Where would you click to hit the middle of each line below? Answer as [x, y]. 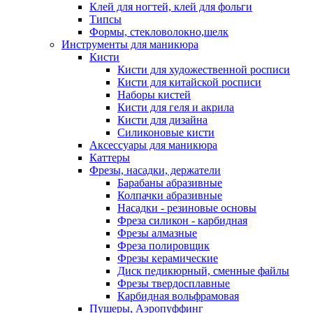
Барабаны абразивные [170, 183]
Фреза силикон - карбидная [182, 221]
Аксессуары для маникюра [153, 145]
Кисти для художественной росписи [204, 70]
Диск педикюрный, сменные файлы [203, 271]
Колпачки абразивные [170, 196]
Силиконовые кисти [166, 133]
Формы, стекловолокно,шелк [159, 32]
